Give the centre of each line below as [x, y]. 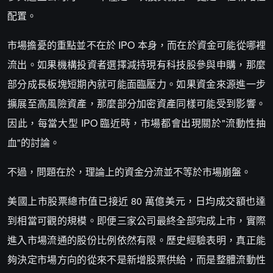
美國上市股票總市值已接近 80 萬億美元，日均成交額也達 [136, 201]
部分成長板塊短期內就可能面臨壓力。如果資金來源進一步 [136, 84]
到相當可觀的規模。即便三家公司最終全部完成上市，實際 [136, 220]
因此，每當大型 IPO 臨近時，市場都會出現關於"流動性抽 [136, 123]
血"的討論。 [34, 142]
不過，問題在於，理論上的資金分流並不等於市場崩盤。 [129, 172]
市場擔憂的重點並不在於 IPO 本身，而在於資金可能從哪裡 [136, 45]
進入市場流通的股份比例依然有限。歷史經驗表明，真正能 [136, 240]
